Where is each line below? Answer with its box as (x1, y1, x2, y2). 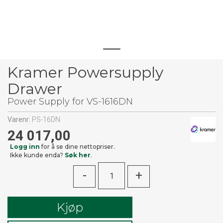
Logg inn (10, 143, 40, 150)
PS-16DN (32, 115, 60, 123)
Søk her (65, 151, 91, 159)
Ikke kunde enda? (10, 151, 65, 159)
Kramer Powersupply (7, 63, 163, 82)
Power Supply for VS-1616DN (7, 96, 133, 107)
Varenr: (7, 115, 32, 123)
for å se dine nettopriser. (40, 143, 115, 150)
